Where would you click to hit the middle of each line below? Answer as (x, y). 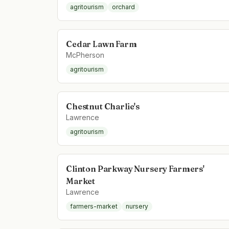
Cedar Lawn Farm (101, 44)
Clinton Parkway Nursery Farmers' (135, 169)
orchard (123, 7)
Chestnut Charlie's (103, 106)
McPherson (85, 55)
